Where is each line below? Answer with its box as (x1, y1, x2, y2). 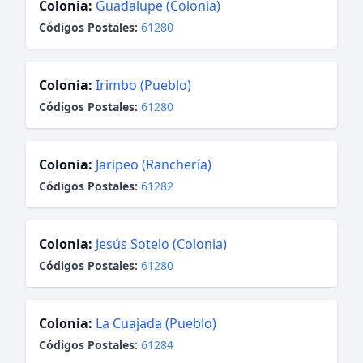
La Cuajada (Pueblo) (96, 314, 216, 332)
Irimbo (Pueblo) (96, 76, 191, 94)
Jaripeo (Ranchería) (96, 156, 211, 173)
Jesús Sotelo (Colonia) (96, 235, 227, 253)
